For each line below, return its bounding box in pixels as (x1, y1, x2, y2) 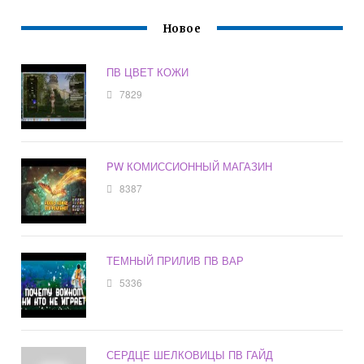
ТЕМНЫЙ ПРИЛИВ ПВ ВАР (106, 253, 245, 269)
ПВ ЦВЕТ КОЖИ (106, 64, 189, 80)
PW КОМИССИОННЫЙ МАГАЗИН (106, 158, 273, 175)
